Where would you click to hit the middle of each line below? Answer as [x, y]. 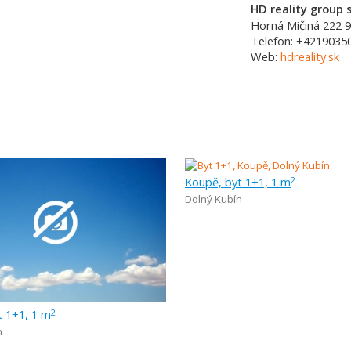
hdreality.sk [310, 56]
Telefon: [273, 41]
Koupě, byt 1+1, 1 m [238, 182]
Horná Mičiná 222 [298, 25]
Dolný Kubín [213, 199]
